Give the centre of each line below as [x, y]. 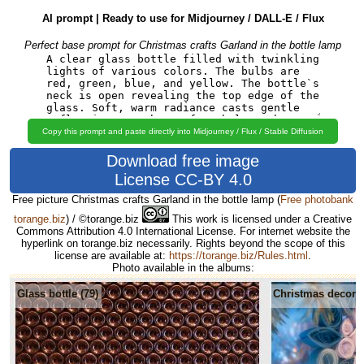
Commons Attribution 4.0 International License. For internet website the [183, 231]
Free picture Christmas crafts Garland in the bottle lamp [145, 199]
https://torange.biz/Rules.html [238, 255]
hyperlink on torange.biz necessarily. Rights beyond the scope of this [183, 243]
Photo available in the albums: [183, 267]
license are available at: [112, 255]
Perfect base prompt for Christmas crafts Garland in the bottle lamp [183, 45]
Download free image [183, 160]
